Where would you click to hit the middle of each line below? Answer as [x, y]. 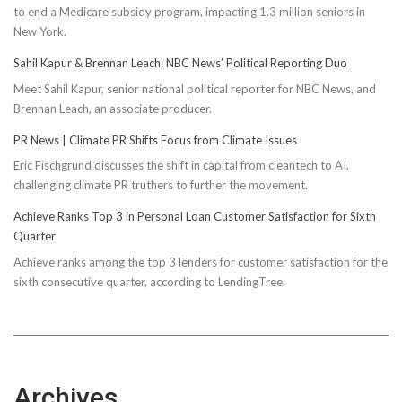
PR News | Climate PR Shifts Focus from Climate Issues [155, 140]
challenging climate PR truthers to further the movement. [161, 185]
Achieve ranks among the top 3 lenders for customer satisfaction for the [201, 262]
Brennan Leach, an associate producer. [113, 108]
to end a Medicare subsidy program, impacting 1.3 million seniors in [189, 12]
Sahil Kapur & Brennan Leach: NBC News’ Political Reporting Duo [180, 63]
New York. [40, 32]
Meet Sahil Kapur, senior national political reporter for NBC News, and [195, 88]
